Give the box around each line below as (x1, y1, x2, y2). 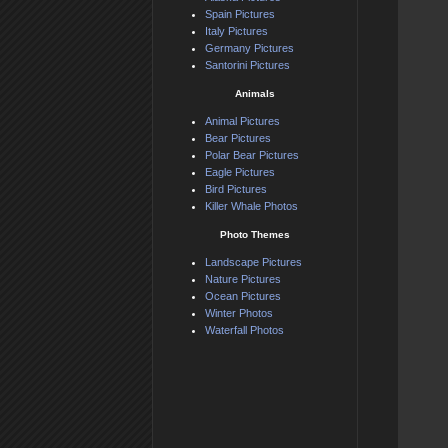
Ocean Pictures (205, 290, 281, 303)
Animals (235, 88, 275, 100)
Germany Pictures (205, 42, 294, 55)
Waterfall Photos (205, 324, 284, 337)
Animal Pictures (205, 115, 280, 128)
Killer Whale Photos (205, 200, 298, 213)
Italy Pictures (205, 25, 268, 38)
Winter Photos (205, 307, 273, 320)
